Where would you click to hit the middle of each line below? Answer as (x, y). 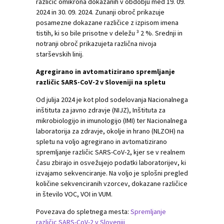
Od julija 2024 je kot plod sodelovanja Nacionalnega (112, 99)
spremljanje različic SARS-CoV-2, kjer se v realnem (110, 152)
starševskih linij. (60, 54)
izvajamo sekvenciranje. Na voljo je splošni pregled (112, 173)
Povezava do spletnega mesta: (83, 211)
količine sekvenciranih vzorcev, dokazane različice (112, 183)
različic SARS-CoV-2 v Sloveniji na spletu (101, 82)
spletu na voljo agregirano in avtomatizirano (101, 141)
